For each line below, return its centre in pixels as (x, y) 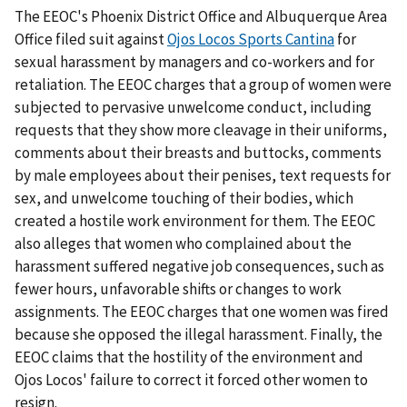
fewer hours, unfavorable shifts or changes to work (178, 289)
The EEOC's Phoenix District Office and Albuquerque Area (201, 17)
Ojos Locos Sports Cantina (251, 40)
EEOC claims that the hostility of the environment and (189, 357)
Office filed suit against (91, 40)
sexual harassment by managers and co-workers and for (194, 62)
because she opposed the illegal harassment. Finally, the (199, 335)
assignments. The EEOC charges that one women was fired (202, 312)
